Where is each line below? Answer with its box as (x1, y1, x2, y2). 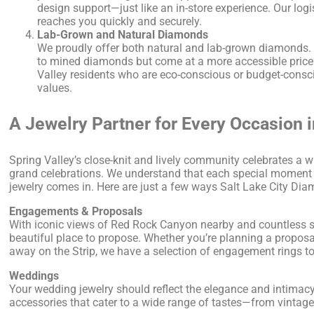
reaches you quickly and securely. (37, 14, 203, 28)
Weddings (9, 268, 60, 282)
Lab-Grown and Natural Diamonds (37, 27, 209, 41)
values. (37, 81, 73, 95)
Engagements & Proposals (9, 204, 143, 218)
